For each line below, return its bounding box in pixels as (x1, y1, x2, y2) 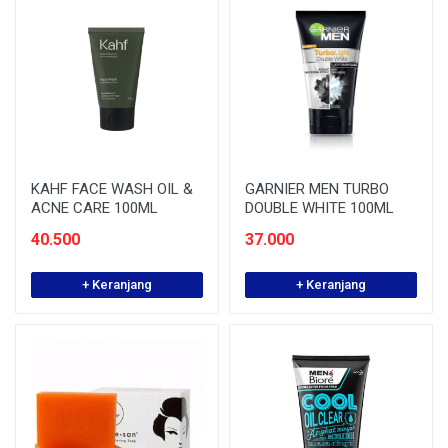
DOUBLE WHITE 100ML (245, 199, 394, 217)
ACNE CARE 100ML (31, 199, 158, 217)
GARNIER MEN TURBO (245, 180, 389, 198)
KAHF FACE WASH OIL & (31, 180, 193, 198)
